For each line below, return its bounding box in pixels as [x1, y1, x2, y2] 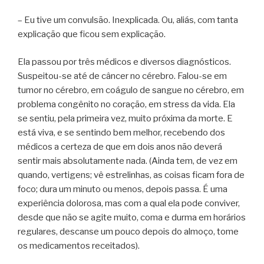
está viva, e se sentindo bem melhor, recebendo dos [18, 127, 225, 138]
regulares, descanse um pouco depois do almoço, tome [18, 226, 239, 237]
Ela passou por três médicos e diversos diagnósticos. [18, 56, 231, 67]
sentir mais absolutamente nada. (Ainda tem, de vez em [18, 155, 237, 166]
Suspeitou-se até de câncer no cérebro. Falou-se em [18, 70, 227, 81]
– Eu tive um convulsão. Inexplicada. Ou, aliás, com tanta [18, 15, 238, 26]
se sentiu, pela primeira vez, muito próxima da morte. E [18, 113, 233, 124]
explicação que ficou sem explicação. [18, 29, 166, 40]
